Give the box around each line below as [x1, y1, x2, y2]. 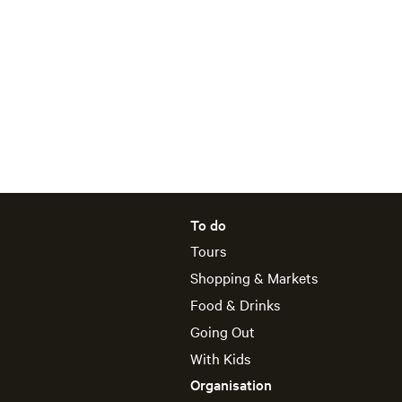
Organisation [190, 374, 272, 394]
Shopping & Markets [190, 267, 318, 287]
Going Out [190, 321, 255, 341]
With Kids [190, 348, 250, 368]
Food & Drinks [190, 294, 280, 314]
